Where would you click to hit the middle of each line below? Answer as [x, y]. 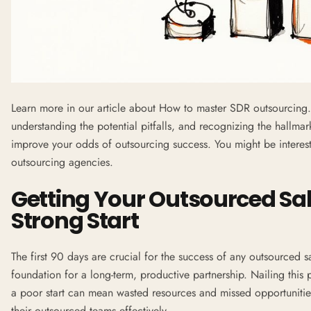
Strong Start [75, 220]
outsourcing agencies [60, 162]
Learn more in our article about [85, 108]
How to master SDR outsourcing [233, 108]
